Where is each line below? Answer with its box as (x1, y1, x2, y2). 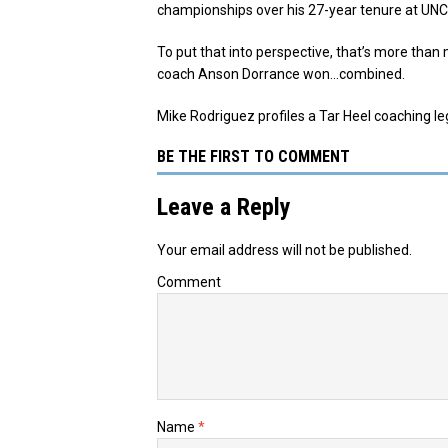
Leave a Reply (157, 192, 291, 221)
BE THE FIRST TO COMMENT (157, 146, 350, 166)
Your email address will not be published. (157, 241, 412, 258)
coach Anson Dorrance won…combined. (157, 65, 405, 82)
